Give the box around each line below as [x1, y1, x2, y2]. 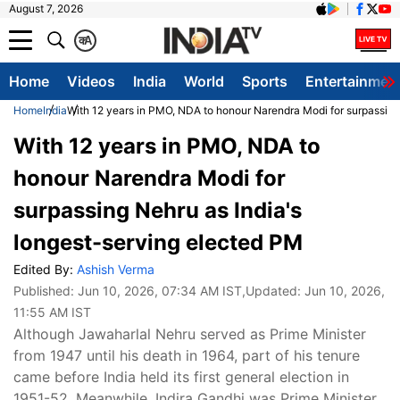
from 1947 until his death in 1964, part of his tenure [13, 346, 360, 364]
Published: [13, 283, 78, 298]
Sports [242, 72, 287, 90]
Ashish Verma [77, 262, 154, 277]
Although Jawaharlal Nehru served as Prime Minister [13, 325, 366, 343]
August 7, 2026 [9, 2, 83, 15]
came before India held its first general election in [13, 368, 349, 386]
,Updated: [242, 283, 304, 298]
